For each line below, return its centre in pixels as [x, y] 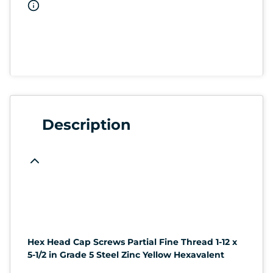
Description [87, 124]
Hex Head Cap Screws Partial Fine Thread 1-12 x [132, 242]
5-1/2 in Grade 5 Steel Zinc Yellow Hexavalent [126, 254]
